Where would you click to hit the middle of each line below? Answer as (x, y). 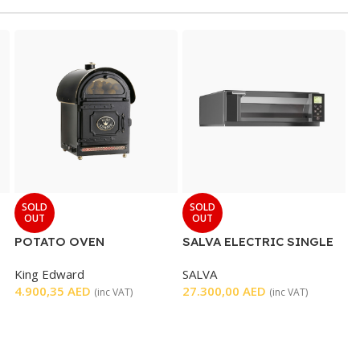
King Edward (49, 274)
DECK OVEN (218, 258)
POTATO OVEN (59, 241)
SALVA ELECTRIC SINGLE (258, 241)
